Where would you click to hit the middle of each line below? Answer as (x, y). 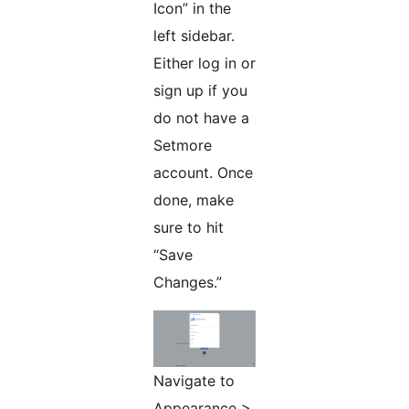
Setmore (183, 145)
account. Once (203, 172)
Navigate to (194, 380)
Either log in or (204, 63)
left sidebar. (194, 35)
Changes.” (188, 282)
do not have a (201, 117)
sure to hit (189, 227)
